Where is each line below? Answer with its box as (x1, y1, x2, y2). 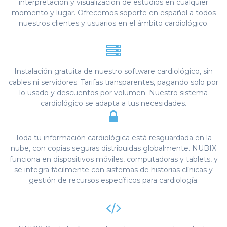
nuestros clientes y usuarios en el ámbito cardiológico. (18, 18, 209, 28)
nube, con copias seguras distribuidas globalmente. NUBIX (11, 144, 216, 154)
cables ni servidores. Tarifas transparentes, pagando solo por (9, 78, 218, 87)
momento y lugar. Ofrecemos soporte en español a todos (11, 8, 216, 17)
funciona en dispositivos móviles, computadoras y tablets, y (9, 155, 218, 164)
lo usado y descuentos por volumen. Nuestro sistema (19, 88, 208, 98)
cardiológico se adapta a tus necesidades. (41, 99, 186, 108)
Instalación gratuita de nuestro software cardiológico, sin (14, 67, 213, 77)
